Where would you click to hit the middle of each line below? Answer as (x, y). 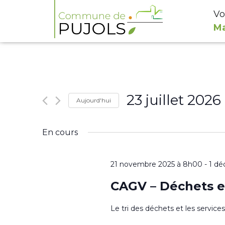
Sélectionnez (152, 117)
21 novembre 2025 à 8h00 (156, 164)
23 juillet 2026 (174, 100)
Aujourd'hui (94, 100)
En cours (60, 132)
